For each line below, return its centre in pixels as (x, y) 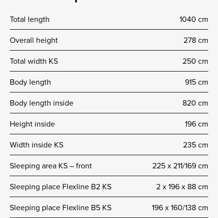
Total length (30, 19)
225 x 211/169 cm (180, 165)
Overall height (34, 40)
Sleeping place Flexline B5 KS (61, 207)
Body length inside (42, 102)
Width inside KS (36, 144)
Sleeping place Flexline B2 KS (61, 186)
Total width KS (34, 61)
